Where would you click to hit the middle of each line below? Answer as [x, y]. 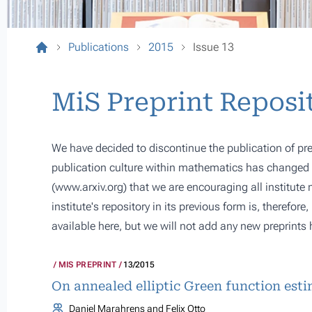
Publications [99, 47]
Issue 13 [213, 47]
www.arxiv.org [89, 187]
